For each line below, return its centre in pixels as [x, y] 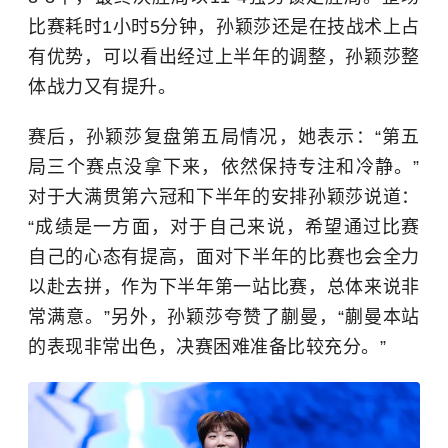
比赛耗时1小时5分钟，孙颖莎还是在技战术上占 [224, 26]
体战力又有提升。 [102, 86]
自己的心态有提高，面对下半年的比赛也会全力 [224, 256]
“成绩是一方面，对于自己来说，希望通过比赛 [224, 226]
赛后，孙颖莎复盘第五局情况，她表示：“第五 [224, 136]
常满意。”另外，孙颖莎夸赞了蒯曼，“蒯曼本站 [224, 316]
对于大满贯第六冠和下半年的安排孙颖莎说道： [224, 196]
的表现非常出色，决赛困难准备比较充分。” [207, 346]
